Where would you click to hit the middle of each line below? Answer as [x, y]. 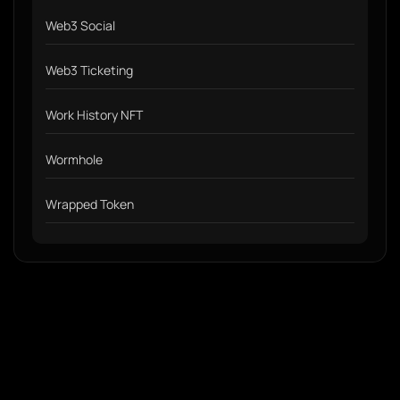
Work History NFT [94, 115]
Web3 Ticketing [89, 70]
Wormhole [74, 159]
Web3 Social [80, 25]
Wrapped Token [90, 204]
